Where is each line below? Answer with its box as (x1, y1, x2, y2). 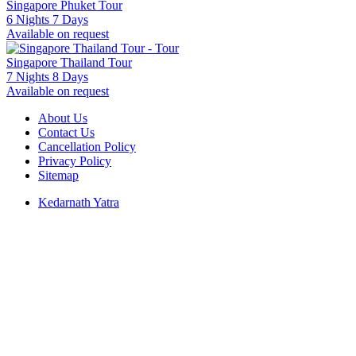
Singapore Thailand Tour (6, 55, 132, 69)
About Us (38, 110, 87, 125)
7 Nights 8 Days (6, 69, 88, 83)
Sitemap (38, 168, 79, 182)
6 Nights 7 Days (6, 12, 88, 26)
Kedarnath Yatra (38, 195, 119, 209)
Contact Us (38, 125, 95, 139)
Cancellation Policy (38, 139, 136, 153)
